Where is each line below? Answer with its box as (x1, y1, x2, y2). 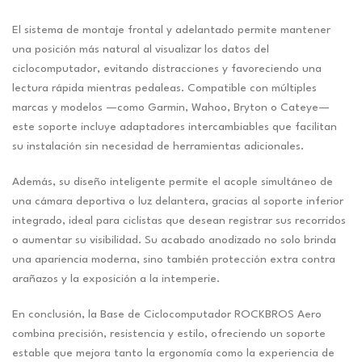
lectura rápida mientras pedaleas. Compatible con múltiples (12, 82, 317, 95)
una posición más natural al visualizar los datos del (12, 44, 269, 56)
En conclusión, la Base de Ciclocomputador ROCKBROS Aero (12, 309, 322, 321)
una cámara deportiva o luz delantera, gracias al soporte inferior (12, 196, 343, 208)
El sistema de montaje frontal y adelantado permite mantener (12, 24, 330, 36)
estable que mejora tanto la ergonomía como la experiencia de (12, 347, 335, 360)
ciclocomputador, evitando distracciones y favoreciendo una (12, 63, 322, 75)
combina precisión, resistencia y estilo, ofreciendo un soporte (12, 328, 326, 340)
